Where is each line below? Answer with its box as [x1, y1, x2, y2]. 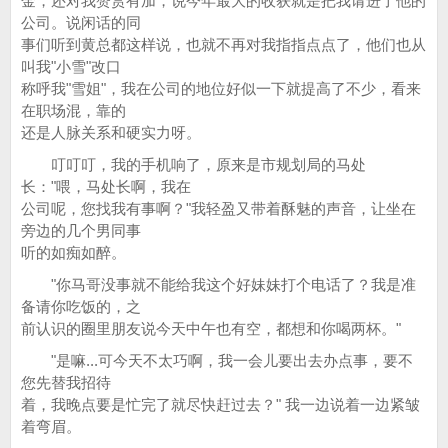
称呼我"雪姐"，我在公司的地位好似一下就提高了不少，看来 [21, 80, 421, 97]
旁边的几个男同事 [21, 222, 141, 239]
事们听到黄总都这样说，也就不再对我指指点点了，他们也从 [21, 36, 426, 53]
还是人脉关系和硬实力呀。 [21, 124, 201, 141]
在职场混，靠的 [21, 102, 126, 119]
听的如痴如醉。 [21, 244, 126, 261]
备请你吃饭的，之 [21, 298, 141, 315]
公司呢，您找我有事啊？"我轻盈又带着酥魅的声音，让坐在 [21, 200, 416, 217]
